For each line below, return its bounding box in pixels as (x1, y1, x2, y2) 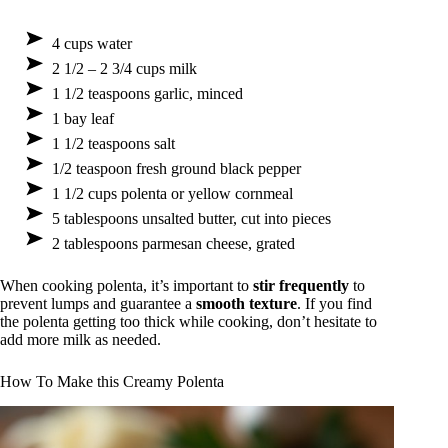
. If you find (297, 295, 372, 313)
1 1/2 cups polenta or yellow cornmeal (52, 185, 293, 203)
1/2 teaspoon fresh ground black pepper (52, 160, 301, 178)
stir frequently (253, 277, 349, 295)
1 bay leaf (52, 110, 114, 128)
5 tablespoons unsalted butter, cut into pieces (52, 210, 331, 228)
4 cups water (52, 35, 132, 53)
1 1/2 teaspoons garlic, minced (52, 85, 243, 103)
